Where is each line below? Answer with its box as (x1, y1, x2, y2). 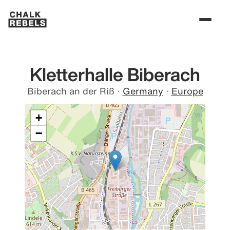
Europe (171, 86, 203, 95)
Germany (122, 86, 163, 95)
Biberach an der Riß (27, 86, 114, 95)
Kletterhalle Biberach (30, 65, 200, 83)
